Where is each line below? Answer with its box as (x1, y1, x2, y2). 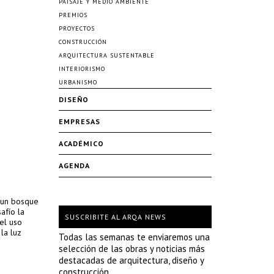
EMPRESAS (59, 117, 100, 126)
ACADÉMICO (59, 139, 104, 148)
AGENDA (59, 161, 90, 170)
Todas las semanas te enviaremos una (59, 231, 210, 243)
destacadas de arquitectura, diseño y (59, 254, 204, 266)
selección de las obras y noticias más (59, 243, 205, 254)
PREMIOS (59, 11, 87, 19)
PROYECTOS (59, 24, 95, 32)
